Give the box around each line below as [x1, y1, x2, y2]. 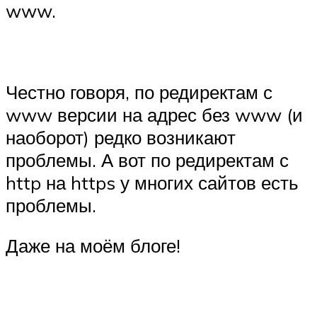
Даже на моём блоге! [6, 234, 180, 258]
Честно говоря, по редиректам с [6, 80, 272, 103]
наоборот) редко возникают [6, 125, 236, 149]
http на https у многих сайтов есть [6, 171, 299, 194]
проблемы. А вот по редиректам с [6, 148, 289, 171]
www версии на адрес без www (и [6, 103, 303, 126]
